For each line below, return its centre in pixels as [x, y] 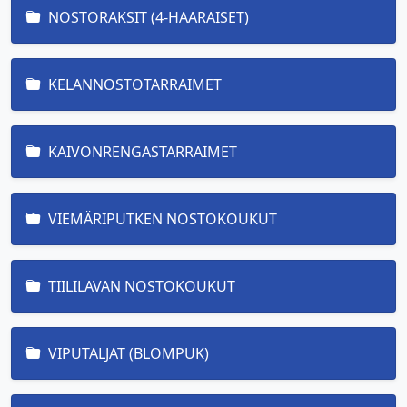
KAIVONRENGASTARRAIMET [143, 152]
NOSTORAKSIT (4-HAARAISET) [149, 17]
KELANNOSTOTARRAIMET [135, 84]
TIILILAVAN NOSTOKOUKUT [142, 286]
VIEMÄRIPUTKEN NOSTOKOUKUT [163, 219]
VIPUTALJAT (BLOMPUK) [129, 353]
